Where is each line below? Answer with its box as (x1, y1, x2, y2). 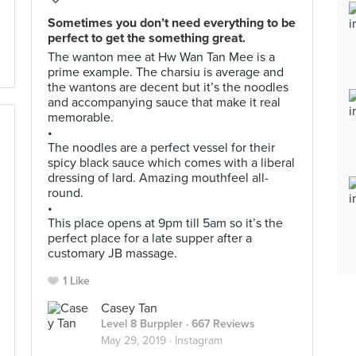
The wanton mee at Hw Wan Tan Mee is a (48, 49, 275, 65)
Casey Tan (101, 300, 157, 316)
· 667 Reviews (183, 317, 255, 331)
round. (48, 185, 83, 201)
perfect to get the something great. (48, 30, 246, 46)
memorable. (48, 110, 114, 126)
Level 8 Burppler (101, 317, 183, 331)
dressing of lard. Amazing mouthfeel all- (48, 170, 269, 186)
